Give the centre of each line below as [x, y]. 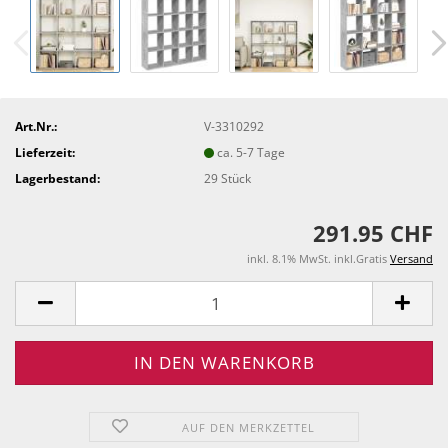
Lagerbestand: [57, 178]
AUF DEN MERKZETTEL [249, 427]
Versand [411, 258]
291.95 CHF [373, 233]
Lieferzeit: [45, 152]
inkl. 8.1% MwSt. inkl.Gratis [318, 258]
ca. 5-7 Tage [251, 152]
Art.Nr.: [36, 126]
